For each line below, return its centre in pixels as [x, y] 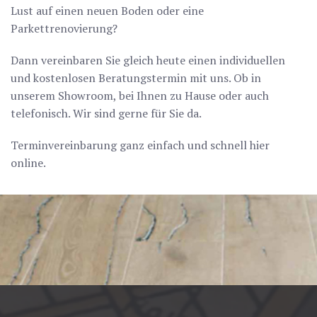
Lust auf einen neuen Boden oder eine [107, 11]
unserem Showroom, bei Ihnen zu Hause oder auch [140, 96]
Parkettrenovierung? [64, 29]
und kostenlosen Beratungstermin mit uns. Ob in [136, 78]
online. [28, 163]
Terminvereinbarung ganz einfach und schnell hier [140, 145]
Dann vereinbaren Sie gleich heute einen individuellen [148, 60]
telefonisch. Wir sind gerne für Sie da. [106, 114]
